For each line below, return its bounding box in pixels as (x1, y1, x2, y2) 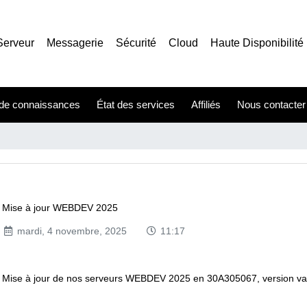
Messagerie (47, 37, 104, 49)
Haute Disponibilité (210, 37, 304, 49)
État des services (96, 99, 175, 110)
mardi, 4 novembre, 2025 (14, 225, 127, 236)
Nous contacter (236, 99, 306, 110)
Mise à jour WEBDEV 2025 (2, 202, 118, 213)
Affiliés (191, 99, 221, 110)
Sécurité (116, 37, 157, 49)
